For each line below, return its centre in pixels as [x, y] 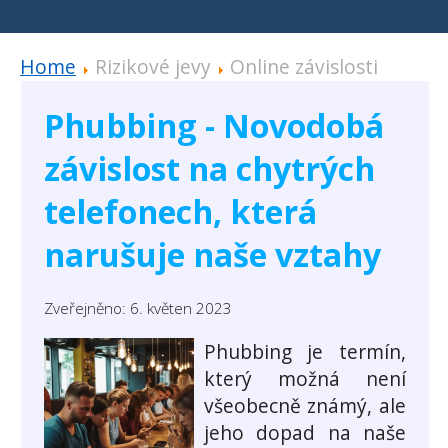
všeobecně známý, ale [305, 406]
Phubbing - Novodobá [214, 125]
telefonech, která [180, 211]
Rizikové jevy [155, 67]
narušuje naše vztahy [212, 254]
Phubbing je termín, [305, 352]
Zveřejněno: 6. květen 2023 [138, 309]
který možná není [305, 379]
